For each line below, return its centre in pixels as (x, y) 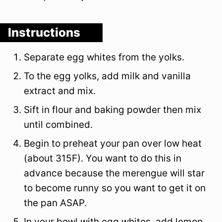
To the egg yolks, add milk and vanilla (107, 76)
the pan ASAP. (55, 203)
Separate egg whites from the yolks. (104, 57)
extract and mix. (60, 91)
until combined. (58, 125)
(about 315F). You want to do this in (103, 159)
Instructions (45, 33)
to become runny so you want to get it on (115, 188)
